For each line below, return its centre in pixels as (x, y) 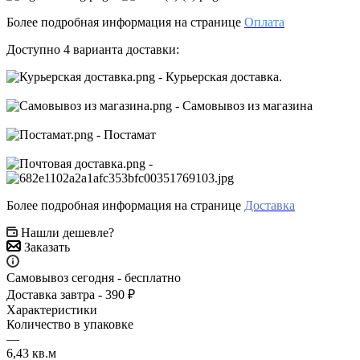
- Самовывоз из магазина (242, 105)
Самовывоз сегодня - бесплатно (94, 277)
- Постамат (125, 134)
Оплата (264, 22)
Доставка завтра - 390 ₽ (71, 294)
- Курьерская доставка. (219, 76)
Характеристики (52, 309)
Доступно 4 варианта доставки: (93, 49)
